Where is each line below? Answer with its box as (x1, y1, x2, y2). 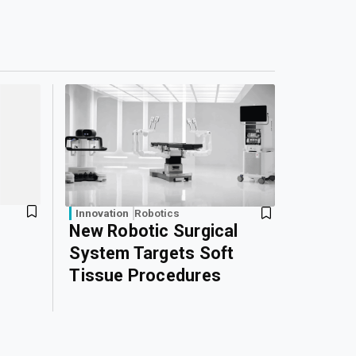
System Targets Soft (69, 243, 234, 264)
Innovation (75, 207, 130, 220)
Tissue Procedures (69, 265, 222, 286)
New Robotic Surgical (69, 221, 238, 242)
